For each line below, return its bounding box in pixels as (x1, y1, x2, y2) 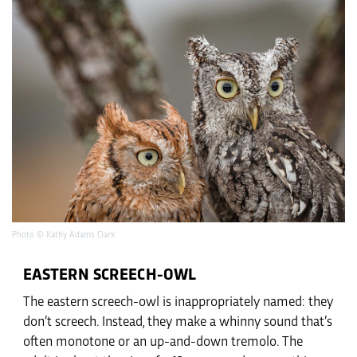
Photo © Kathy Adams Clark (12, 230, 115, 239)
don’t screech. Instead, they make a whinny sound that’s (23, 316, 332, 329)
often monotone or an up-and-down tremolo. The (23, 335, 303, 349)
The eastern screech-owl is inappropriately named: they (23, 296, 333, 309)
